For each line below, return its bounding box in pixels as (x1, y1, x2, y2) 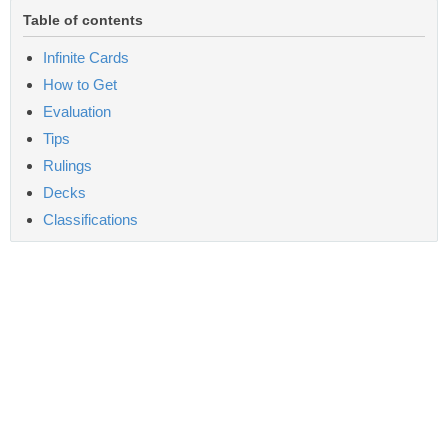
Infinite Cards (43, 48, 129, 66)
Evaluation (43, 102, 111, 120)
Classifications (43, 210, 138, 228)
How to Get (43, 75, 117, 93)
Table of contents (23, 11, 143, 28)
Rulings (43, 156, 92, 174)
